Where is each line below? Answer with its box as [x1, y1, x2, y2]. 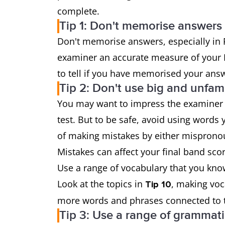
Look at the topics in [57, 178, 145, 190]
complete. [57, 5, 99, 17]
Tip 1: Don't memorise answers [59, 19, 222, 33]
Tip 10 [145, 179, 171, 190]
